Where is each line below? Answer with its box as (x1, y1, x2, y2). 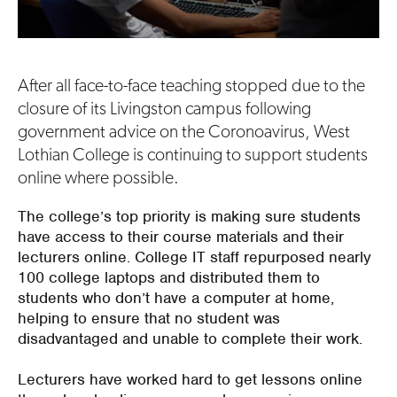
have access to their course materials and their (18, 227, 344, 247)
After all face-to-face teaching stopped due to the (18, 74, 365, 97)
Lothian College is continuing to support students (18, 144, 368, 166)
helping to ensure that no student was (18, 308, 280, 329)
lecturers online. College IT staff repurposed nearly (18, 247, 371, 268)
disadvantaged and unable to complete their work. (18, 329, 362, 349)
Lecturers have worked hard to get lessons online (18, 369, 362, 389)
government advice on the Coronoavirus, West (18, 121, 350, 143)
